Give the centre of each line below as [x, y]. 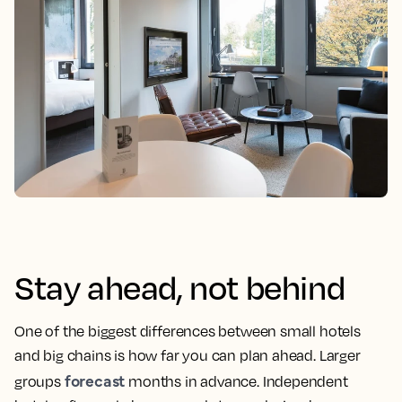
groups [39, 381]
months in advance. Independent [236, 381]
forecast [95, 380]
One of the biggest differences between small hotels [188, 331]
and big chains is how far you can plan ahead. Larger [188, 355]
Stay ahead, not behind [180, 286]
